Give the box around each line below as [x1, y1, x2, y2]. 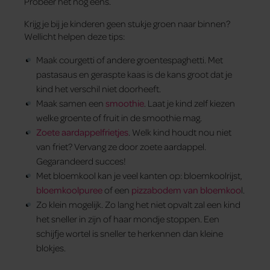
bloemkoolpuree [36, 184, 102, 196]
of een [102, 184, 131, 196]
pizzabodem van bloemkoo [131, 184, 241, 196]
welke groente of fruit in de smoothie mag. [36, 111, 202, 124]
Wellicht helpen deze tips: [24, 30, 125, 43]
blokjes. [36, 242, 66, 254]
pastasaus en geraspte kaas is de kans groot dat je [36, 68, 232, 81]
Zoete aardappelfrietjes [36, 126, 128, 139]
